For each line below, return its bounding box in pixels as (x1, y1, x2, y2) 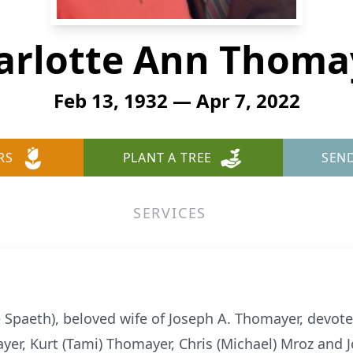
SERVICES (132, 203, 207, 222)
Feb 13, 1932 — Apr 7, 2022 (53, 87, 300, 113)
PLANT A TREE (122, 149, 213, 166)
